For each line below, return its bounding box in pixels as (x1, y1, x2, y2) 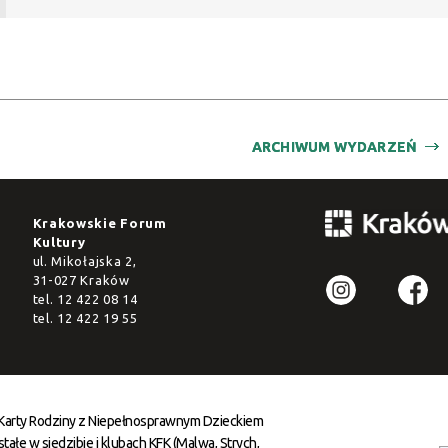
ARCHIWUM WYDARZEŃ (251, 138, 418, 155)
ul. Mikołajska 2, (32, 254, 137, 268)
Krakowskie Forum (32, 216, 167, 230)
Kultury (32, 235, 86, 249)
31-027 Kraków (32, 273, 130, 287)
